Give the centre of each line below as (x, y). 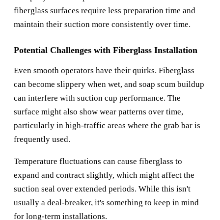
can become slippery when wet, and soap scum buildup (109, 84)
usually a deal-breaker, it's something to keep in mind (106, 203)
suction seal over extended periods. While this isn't (102, 189)
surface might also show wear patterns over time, (98, 112)
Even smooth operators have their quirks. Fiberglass (104, 71)
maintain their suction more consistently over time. (102, 25)
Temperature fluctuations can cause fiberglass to (98, 162)
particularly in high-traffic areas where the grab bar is (107, 126)
